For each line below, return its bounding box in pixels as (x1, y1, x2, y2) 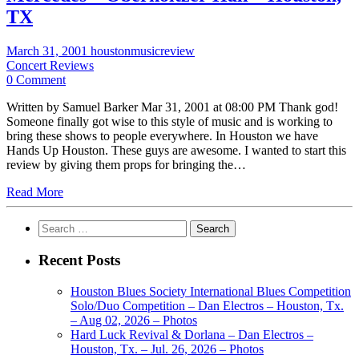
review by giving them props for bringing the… (6, 157, 246, 171)
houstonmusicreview (91, 43, 195, 58)
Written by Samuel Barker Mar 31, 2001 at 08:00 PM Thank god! (6, 99, 338, 114)
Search (38, 219, 72, 233)
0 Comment (6, 72, 66, 87)
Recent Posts (38, 252, 120, 269)
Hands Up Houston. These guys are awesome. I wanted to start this (6, 143, 346, 157)
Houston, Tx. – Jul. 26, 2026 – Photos (71, 342, 264, 357)
